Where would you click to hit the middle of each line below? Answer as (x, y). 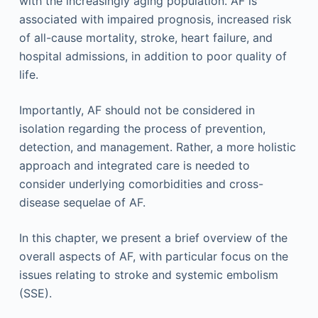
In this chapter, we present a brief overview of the (153, 238)
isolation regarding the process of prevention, (142, 128)
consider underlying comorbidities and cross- (141, 184)
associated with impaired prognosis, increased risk (155, 19)
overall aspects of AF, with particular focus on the (153, 256)
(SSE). (35, 293)
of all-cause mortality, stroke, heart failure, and (146, 38)
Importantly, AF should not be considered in (137, 110)
